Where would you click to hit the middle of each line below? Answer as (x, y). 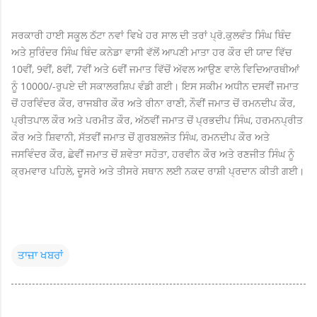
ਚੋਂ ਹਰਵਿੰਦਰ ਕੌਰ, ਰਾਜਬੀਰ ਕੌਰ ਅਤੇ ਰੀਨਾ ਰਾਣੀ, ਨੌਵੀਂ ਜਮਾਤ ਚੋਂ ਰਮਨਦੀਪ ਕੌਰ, (153, 103)
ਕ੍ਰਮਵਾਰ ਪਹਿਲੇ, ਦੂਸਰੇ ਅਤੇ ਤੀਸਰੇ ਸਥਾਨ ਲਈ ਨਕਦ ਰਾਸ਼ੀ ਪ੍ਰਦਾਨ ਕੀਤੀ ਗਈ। (158, 171)
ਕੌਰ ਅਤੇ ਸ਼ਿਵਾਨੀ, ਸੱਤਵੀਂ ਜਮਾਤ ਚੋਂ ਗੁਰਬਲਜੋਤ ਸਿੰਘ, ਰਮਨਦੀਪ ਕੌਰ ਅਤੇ (140, 137)
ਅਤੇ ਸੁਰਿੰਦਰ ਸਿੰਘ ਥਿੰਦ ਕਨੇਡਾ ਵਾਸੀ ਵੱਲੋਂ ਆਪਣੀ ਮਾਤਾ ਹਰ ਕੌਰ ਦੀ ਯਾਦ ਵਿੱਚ (151, 52)
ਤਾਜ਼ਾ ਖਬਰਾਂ (40, 255)
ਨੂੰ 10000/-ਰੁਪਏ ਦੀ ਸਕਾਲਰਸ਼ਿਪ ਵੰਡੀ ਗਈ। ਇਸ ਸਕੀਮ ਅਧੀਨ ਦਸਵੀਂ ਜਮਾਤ (155, 86)
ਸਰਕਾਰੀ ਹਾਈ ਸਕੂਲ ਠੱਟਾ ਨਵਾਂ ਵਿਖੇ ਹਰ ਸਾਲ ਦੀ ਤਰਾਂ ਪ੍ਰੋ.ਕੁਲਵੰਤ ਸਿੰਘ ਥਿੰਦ (151, 35)
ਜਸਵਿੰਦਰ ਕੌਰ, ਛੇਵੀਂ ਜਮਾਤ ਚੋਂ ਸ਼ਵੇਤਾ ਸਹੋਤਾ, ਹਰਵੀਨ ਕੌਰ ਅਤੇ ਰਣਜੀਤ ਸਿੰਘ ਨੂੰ (153, 154)
